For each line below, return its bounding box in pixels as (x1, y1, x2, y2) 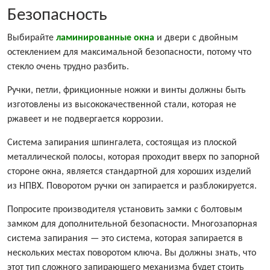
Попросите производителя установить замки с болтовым (7, 205, 242, 215)
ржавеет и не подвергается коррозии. (7, 115, 163, 125)
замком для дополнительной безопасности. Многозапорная (7, 219, 257, 230)
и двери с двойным (154, 33, 238, 43)
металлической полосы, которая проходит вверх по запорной (7, 152, 260, 163)
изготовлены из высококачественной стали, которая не (7, 100, 236, 110)
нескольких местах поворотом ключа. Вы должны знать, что (7, 248, 256, 259)
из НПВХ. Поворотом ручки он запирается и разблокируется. (7, 181, 257, 192)
